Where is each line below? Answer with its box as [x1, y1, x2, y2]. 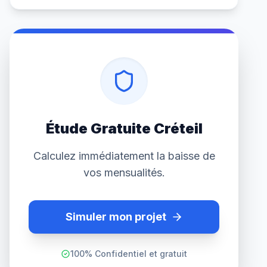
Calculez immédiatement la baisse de [33, 150, 215, 162]
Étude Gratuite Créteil [45, 120, 203, 137]
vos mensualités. [83, 166, 165, 179]
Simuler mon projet [65, 210, 166, 223]
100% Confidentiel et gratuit [70, 249, 187, 259]
